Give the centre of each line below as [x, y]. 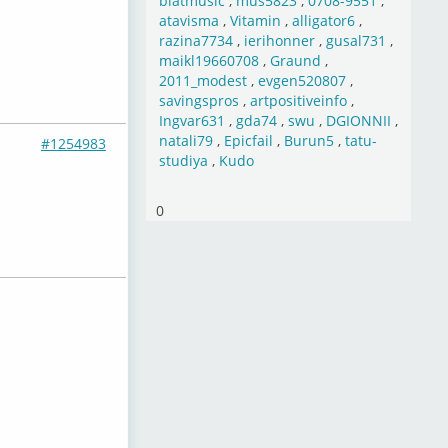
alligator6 [323, 20]
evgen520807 [301, 80]
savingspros [198, 100]
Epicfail [248, 140]
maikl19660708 [208, 60]
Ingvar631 [191, 120]
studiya [183, 160]
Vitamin [255, 20]
